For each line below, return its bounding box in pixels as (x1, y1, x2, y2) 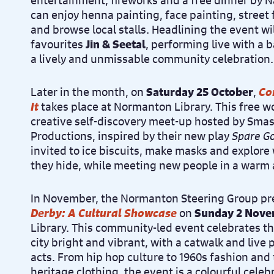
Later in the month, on (31, 84, 144, 99)
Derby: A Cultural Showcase (31, 206, 177, 220)
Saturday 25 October (144, 84, 253, 99)
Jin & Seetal (86, 37, 146, 51)
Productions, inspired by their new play (31, 128, 232, 143)
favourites (31, 37, 86, 51)
